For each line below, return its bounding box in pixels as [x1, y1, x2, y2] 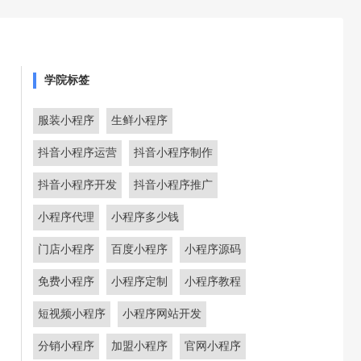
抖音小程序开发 [38, 179, 117, 191]
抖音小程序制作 [134, 147, 213, 159]
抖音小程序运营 [38, 147, 117, 159]
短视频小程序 [38, 308, 106, 320]
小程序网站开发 [122, 308, 201, 320]
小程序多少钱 [111, 211, 179, 223]
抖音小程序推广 [134, 179, 213, 191]
